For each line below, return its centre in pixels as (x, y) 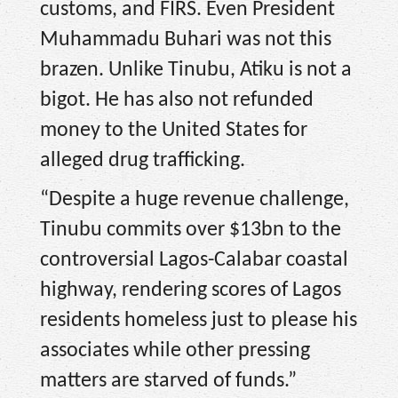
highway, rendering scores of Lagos (191, 291)
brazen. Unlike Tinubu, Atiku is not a (196, 70)
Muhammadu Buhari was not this (186, 40)
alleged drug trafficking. (143, 160)
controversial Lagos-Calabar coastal (194, 261)
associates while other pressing (175, 351)
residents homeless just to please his (199, 321)
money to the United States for (174, 130)
